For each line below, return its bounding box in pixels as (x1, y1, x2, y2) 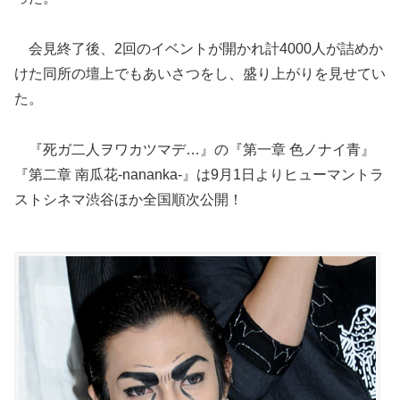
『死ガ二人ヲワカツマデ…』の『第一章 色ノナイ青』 (14, 141, 375, 157)
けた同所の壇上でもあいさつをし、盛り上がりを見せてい (14, 65, 386, 81)
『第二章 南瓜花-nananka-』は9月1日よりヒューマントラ (14, 166, 384, 182)
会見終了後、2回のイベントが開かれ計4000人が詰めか (14, 40, 383, 56)
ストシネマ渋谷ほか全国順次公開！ (14, 191, 243, 207)
